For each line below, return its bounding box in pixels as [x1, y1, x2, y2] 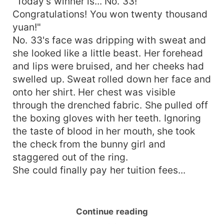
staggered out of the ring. [12, 150, 128, 163]
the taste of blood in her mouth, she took [12, 124, 195, 137]
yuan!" [12, 20, 41, 33]
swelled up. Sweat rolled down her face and [12, 72, 211, 85]
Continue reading [76, 206, 148, 216]
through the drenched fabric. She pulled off [12, 98, 208, 111]
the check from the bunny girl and [12, 137, 165, 150]
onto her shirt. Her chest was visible [12, 85, 175, 98]
